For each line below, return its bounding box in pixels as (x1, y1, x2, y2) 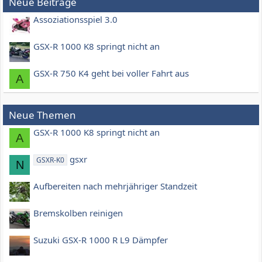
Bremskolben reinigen (33, 207, 123, 219)
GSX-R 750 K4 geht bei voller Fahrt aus (33, 67, 189, 80)
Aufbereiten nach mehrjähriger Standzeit (33, 180, 197, 192)
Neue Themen (9, 108, 76, 122)
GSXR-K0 (36, 155, 65, 166)
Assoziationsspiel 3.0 (33, 13, 118, 26)
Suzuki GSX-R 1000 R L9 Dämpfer (33, 234, 168, 246)
